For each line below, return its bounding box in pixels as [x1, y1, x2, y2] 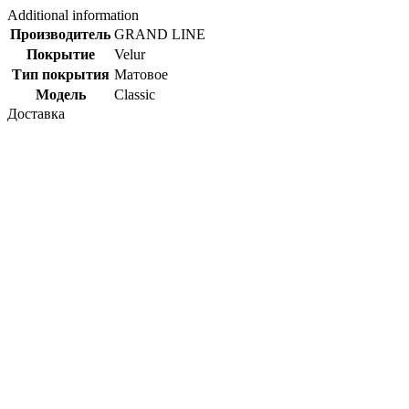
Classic [114, 87, 155, 103]
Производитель [10, 26, 110, 43]
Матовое [114, 67, 168, 83]
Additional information [7, 7, 139, 24]
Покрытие [26, 47, 95, 63]
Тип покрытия [11, 67, 110, 83]
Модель [35, 87, 86, 103]
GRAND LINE [114, 26, 205, 43]
